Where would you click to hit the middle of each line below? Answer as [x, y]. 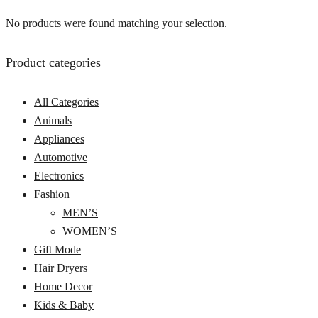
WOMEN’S [90, 231]
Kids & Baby [64, 305]
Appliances [59, 139]
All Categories [66, 102]
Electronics [59, 176]
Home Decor [63, 287]
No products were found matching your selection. [116, 23]
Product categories [53, 63]
